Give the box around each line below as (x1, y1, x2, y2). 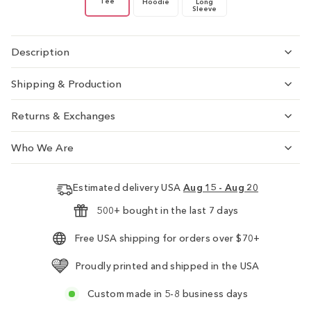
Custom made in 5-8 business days (87, 288, 249, 301)
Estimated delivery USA (72, 182, 183, 194)
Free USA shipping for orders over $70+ (75, 233, 260, 245)
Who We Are (11, 141, 74, 155)
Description (11, 45, 69, 59)
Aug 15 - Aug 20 (183, 182, 259, 194)
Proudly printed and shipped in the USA (76, 260, 260, 273)
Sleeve (192, 4, 217, 14)
